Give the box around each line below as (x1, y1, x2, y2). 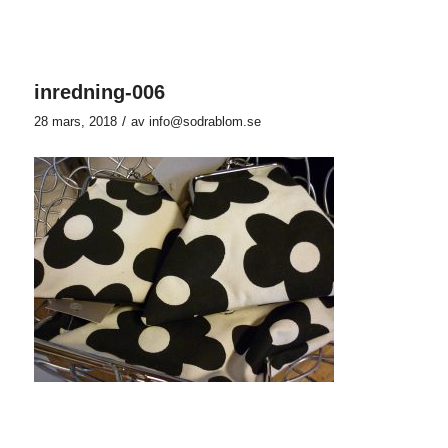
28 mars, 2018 (33, 114, 117, 130)
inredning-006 (33, 81, 165, 104)
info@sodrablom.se (148, 114, 261, 130)
